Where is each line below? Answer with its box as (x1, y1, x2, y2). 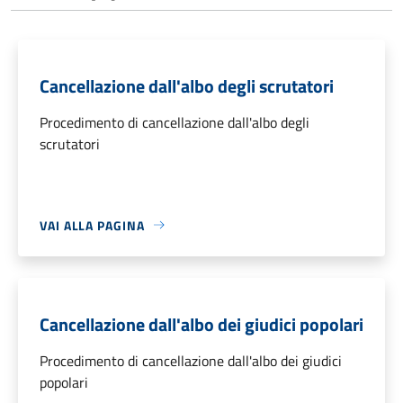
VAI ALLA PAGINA (40, 215, 145, 235)
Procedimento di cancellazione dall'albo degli (40, 111, 309, 133)
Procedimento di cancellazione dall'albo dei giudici (40, 349, 342, 372)
